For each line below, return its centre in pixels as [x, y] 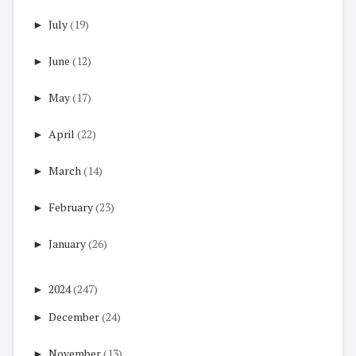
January [67, 244]
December [74, 317]
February [71, 207]
